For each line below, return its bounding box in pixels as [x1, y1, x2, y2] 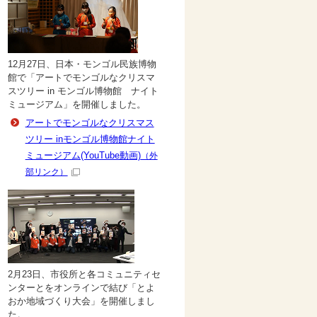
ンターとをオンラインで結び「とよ [7, 282, 155, 293]
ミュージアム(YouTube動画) [25, 150, 141, 161]
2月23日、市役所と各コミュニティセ [7, 269, 161, 279]
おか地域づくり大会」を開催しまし [7, 296, 155, 306]
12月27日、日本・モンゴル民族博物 [7, 59, 156, 69]
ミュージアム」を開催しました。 [7, 99, 146, 110]
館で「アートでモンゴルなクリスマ [7, 72, 155, 83]
